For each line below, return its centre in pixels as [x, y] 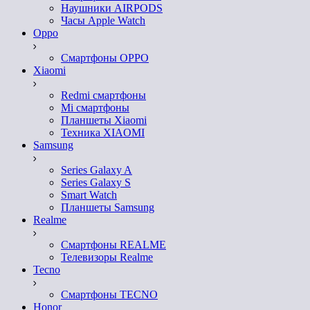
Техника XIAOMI [103, 133]
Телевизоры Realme [107, 257]
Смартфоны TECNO [109, 294]
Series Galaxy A [97, 170]
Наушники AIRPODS [112, 8]
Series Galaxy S [96, 182]
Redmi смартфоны [103, 95]
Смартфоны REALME [113, 245]
